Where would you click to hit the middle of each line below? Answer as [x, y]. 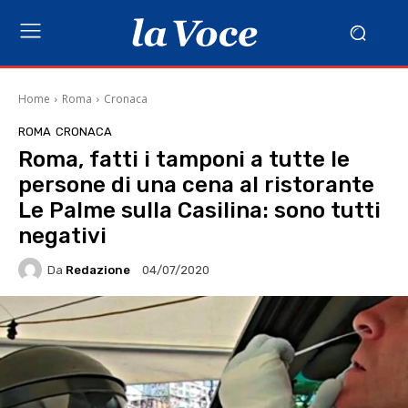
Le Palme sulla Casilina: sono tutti [199, 210]
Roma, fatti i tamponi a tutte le [184, 159]
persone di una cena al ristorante [196, 185]
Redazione [98, 270]
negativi [62, 236]
